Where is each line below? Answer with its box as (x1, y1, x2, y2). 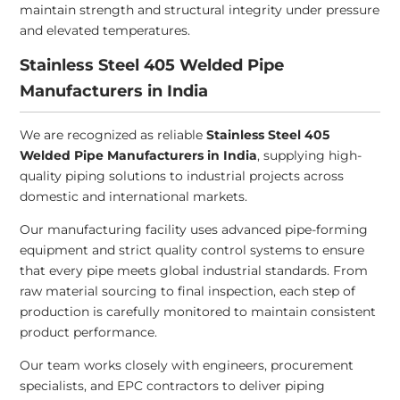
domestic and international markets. (20, 188, 248, 205)
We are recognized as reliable (20, 127, 207, 144)
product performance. (20, 324, 158, 341)
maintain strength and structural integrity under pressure (20, 2, 380, 19)
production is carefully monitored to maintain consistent (20, 304, 377, 321)
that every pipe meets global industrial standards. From (20, 262, 369, 279)
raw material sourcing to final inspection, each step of (20, 283, 356, 300)
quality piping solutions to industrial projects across (20, 168, 345, 185)
